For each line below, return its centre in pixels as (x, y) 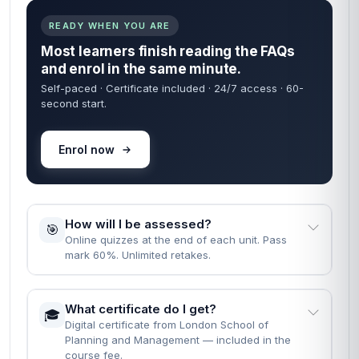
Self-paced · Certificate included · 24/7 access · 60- (172, 88)
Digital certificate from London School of (167, 325)
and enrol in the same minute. (141, 69)
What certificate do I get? (141, 309)
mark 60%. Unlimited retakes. (138, 255)
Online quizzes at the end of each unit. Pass (176, 240)
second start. (74, 103)
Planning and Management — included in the (178, 340)
